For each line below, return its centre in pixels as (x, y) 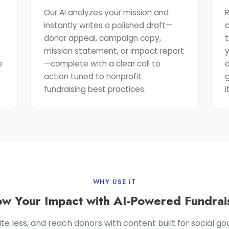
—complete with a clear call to (102, 64)
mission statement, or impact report (114, 51)
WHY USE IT (114, 182)
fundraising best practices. (95, 89)
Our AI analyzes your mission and (106, 13)
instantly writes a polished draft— (108, 25)
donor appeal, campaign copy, (102, 38)
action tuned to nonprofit (93, 76)
